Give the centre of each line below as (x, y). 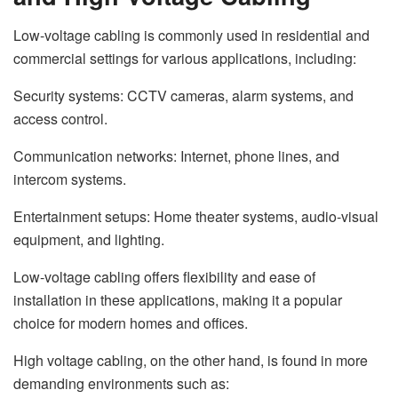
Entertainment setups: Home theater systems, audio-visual (196, 217)
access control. (60, 119)
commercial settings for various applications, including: (185, 59)
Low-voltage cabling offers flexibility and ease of (164, 277)
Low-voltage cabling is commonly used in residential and (191, 36)
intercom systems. (70, 179)
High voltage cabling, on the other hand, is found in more (191, 361)
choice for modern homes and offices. (131, 323)
